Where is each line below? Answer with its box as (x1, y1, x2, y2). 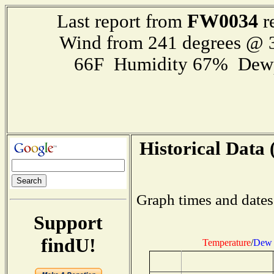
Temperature (202, 237, 251, 248)
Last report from (57, 11, 187, 32)
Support (34, 211, 103, 234)
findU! (40, 234, 96, 256)
